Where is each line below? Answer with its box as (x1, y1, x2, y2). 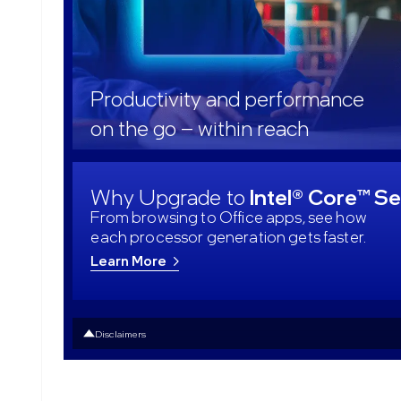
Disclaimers (95, 327, 147, 340)
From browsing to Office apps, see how (90, 207, 367, 226)
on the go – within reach (90, 114, 310, 141)
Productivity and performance (90, 84, 365, 112)
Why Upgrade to (90, 183, 250, 210)
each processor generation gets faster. (90, 226, 367, 246)
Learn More (90, 252, 170, 269)
